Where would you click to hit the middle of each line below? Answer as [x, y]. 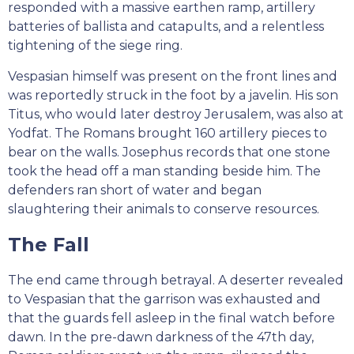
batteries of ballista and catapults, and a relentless [166, 27]
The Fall [49, 245]
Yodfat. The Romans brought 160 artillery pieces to [168, 134]
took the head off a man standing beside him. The [164, 171]
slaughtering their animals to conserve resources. [164, 209]
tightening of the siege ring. [95, 46]
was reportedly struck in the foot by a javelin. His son [173, 96]
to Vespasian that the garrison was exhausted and [164, 299]
